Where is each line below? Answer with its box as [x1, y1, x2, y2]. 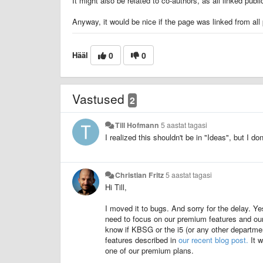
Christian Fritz [115, 170, 164, 181]
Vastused [72, 90, 128, 108]
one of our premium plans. [105, 245, 194, 257]
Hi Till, [105, 181, 127, 193]
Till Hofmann [115, 120, 160, 131]
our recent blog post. [178, 234, 248, 246]
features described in [105, 234, 178, 246]
